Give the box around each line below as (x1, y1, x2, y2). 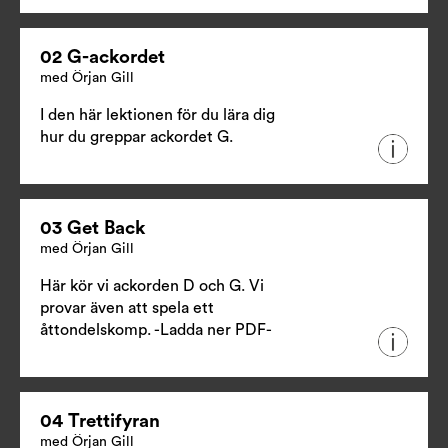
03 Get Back (40, 218, 145, 238)
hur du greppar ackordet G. (40, 128, 233, 145)
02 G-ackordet (40, 47, 165, 67)
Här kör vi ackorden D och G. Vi (40, 277, 264, 294)
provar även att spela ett (40, 299, 214, 316)
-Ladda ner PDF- (154, 321, 272, 338)
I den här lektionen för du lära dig (40, 106, 275, 123)
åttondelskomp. (40, 321, 154, 338)
